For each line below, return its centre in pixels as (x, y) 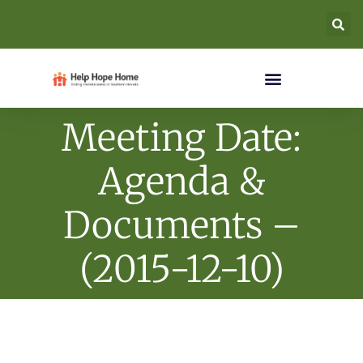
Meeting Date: (181, 138)
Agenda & (181, 181)
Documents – (181, 225)
